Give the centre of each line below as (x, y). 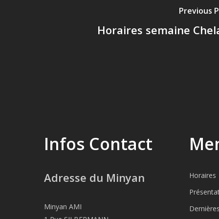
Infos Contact (98, 144)
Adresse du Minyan (94, 177)
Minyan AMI (63, 207)
